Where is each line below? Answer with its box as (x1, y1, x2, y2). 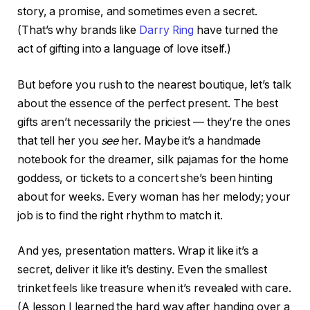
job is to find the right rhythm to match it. (17, 208, 223, 222)
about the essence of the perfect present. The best (17, 96, 279, 110)
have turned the (194, 24, 279, 37)
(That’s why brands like (17, 24, 140, 37)
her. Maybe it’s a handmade (118, 134, 262, 147)
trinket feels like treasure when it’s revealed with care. (17, 282, 291, 295)
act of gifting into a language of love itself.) (17, 42, 232, 56)
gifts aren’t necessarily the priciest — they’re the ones (17, 115, 291, 129)
